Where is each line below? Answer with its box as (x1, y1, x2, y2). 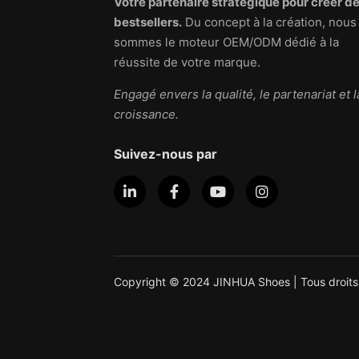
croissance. (114, 107, 179, 123)
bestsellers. (114, 14, 182, 30)
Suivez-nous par (114, 146, 217, 163)
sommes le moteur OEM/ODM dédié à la (114, 34, 339, 50)
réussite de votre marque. (114, 54, 260, 71)
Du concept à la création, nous (182, 14, 357, 30)
